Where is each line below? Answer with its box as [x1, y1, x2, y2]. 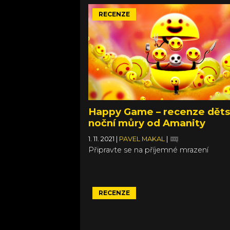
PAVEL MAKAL [119, 135, 166, 143]
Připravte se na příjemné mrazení [88, 145, 208, 155]
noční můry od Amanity [88, 117, 205, 129]
